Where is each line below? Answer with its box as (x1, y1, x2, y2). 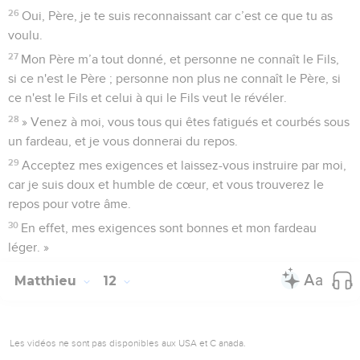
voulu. (8, 28, 43, 42)
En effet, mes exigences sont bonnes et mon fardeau (21, 221, 317, 235)
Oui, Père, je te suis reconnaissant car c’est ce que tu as (22, 9, 333, 22)
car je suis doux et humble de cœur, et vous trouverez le (8, 178, 324, 191)
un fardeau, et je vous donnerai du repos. (8, 134, 238, 148)
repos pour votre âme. (8, 197, 131, 211)
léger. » (8, 240, 49, 254)
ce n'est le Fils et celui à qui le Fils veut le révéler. (8, 91, 287, 104)
